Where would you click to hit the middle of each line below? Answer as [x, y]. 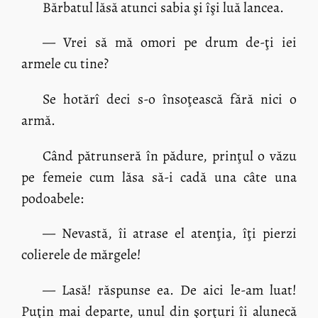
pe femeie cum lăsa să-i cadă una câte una [159, 177]
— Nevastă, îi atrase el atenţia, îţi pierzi [169, 234]
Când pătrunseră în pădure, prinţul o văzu [169, 155]
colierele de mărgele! [82, 255]
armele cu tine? [65, 64]
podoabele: [53, 198]
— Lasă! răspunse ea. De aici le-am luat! [169, 290]
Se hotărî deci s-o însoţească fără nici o [169, 99]
